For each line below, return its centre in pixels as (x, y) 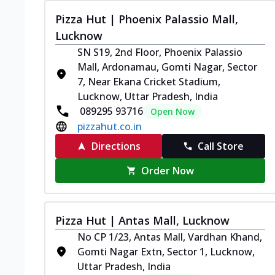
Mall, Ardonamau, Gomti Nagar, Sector (167, 67)
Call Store (221, 146)
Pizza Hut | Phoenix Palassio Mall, (147, 19)
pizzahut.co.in (110, 126)
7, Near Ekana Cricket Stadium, (149, 81)
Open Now (172, 111)
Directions (116, 146)
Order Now (168, 170)
